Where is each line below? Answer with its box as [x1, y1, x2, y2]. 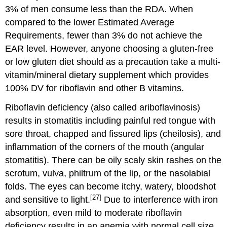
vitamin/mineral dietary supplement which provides [5, 69, 209, 80]
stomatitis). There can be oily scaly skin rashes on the [5, 155, 222, 166]
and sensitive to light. [5, 195, 91, 205]
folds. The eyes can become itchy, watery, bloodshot [5, 181, 216, 192]
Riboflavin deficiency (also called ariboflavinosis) [5, 102, 201, 113]
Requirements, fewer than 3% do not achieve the [5, 30, 203, 41]
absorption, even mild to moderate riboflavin [5, 208, 182, 218]
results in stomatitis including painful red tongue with [5, 116, 216, 126]
